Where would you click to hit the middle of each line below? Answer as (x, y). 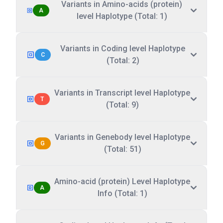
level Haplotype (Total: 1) (122, 16)
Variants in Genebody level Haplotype (123, 137)
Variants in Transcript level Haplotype (122, 93)
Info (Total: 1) (122, 193)
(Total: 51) (122, 149)
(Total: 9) (122, 105)
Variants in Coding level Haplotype (123, 49)
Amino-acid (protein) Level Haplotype (122, 181)
